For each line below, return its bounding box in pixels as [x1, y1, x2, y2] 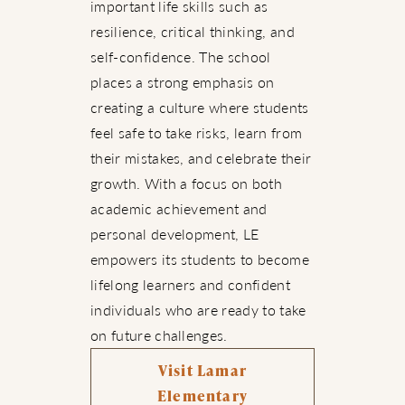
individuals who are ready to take [90, 298, 306, 320]
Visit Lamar [157, 359, 248, 381]
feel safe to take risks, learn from [90, 121, 303, 143]
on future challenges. [90, 324, 228, 345]
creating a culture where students [90, 96, 309, 118]
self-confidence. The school [90, 45, 271, 67]
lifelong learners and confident [90, 273, 290, 295]
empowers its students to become [90, 248, 309, 269]
